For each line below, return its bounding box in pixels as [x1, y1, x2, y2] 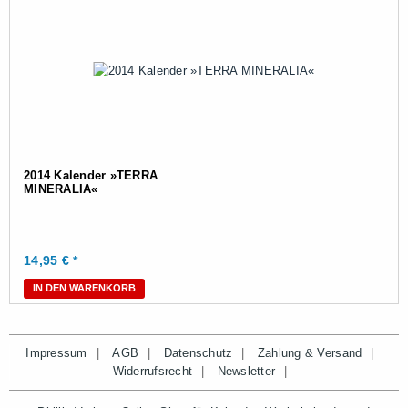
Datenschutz [163, 346, 233, 360]
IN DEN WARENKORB [33, 282, 136, 293]
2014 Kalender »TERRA [24, 168, 158, 182]
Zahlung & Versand [257, 346, 362, 360]
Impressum [25, 346, 87, 360]
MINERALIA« [24, 182, 98, 196]
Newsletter [217, 364, 276, 378]
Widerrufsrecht [112, 364, 193, 378]
